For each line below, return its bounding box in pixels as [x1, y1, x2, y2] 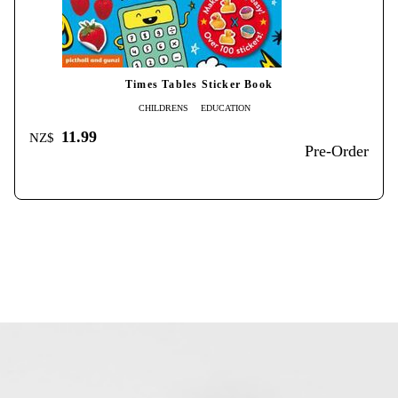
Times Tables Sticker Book [125, 78, 273, 91]
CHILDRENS [139, 102, 188, 113]
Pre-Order [305, 141, 369, 160]
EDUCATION [201, 102, 251, 113]
